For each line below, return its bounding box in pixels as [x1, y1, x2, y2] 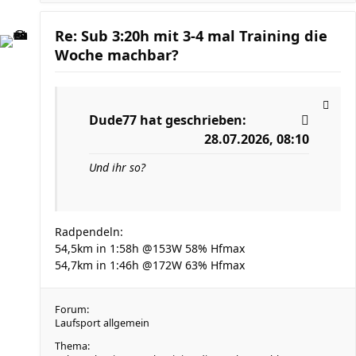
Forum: [55, 303, 89, 316]
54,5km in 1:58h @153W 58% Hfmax [55, 241, 245, 256]
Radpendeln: [55, 224, 123, 239]
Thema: [55, 339, 90, 353]
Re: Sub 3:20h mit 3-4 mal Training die [55, 26, 327, 45]
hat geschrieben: [137, 111, 246, 129]
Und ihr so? [89, 160, 145, 175]
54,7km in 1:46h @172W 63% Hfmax [55, 257, 245, 273]
